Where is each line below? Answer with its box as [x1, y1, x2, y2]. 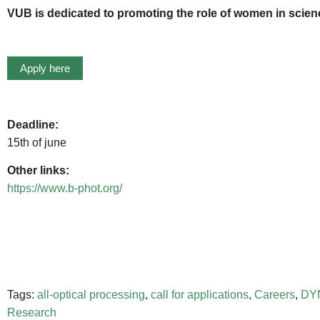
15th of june [7, 136, 66, 149]
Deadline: [7, 118, 59, 131]
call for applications [151, 288, 249, 301]
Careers [254, 288, 295, 301]
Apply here [20, 62, 70, 75]
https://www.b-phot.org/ [7, 181, 122, 194]
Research [7, 306, 56, 319]
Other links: [7, 164, 69, 176]
